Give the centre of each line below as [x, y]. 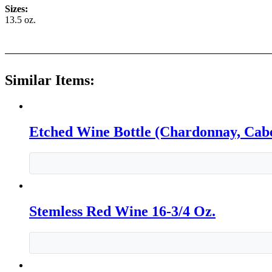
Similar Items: [50, 80]
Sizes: [16, 9]
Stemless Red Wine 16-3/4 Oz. [122, 211]
